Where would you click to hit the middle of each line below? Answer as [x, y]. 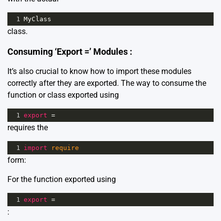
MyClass [37, 19]
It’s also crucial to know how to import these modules [99, 72]
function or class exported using [63, 95]
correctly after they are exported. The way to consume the [107, 83]
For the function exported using [62, 180]
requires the [28, 128]
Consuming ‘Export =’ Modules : [70, 52]
